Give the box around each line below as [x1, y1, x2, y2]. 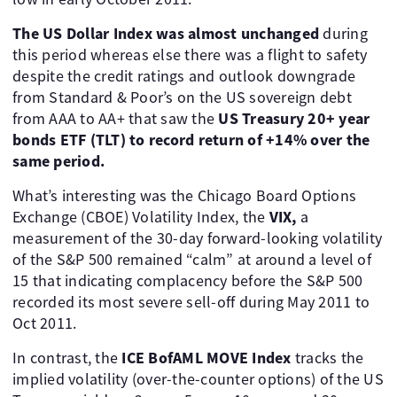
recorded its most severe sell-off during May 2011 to [12, 292, 370, 313]
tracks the [291, 347, 364, 369]
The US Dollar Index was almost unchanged [12, 23, 319, 44]
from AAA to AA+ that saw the [12, 108, 219, 129]
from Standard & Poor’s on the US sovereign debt [12, 87, 352, 108]
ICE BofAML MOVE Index [121, 347, 292, 369]
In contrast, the [12, 347, 122, 369]
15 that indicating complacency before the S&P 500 [12, 270, 363, 292]
